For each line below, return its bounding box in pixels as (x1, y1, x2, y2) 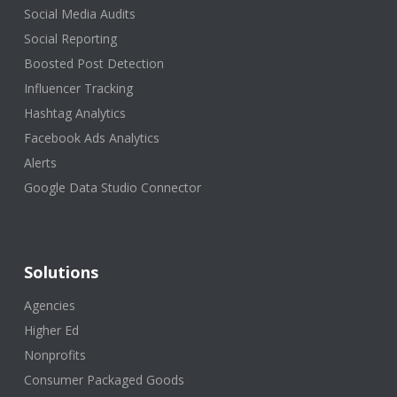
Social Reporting (23, 30, 117, 48)
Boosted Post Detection (23, 55, 164, 73)
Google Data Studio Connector (23, 179, 201, 197)
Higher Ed (23, 322, 79, 339)
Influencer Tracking (23, 80, 133, 97)
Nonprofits (23, 346, 86, 364)
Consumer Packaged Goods (23, 371, 184, 389)
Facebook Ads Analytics (23, 129, 160, 147)
